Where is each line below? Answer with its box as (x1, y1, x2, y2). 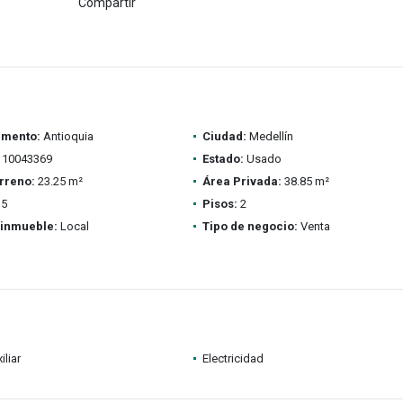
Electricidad (201, 352, 264, 365)
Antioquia (40, 130, 94, 143)
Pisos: (201, 197, 237, 210)
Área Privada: (201, 175, 282, 188)
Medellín (246, 130, 293, 143)
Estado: (201, 152, 244, 166)
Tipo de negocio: (201, 219, 298, 233)
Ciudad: (201, 130, 246, 143)
